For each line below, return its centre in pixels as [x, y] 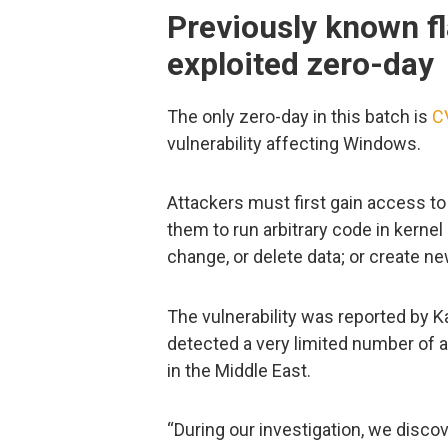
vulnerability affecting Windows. [294, 143]
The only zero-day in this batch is [299, 116]
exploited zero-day [300, 65]
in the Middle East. [239, 370]
